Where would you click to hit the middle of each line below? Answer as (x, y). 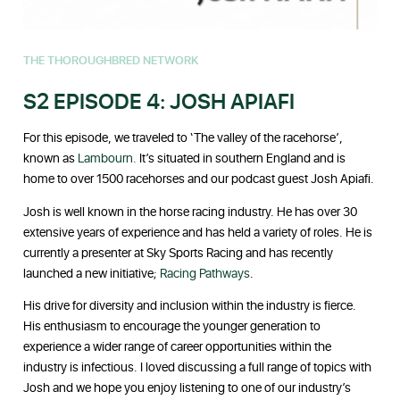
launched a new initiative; (92, 274)
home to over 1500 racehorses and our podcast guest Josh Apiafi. (199, 180)
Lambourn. (106, 159)
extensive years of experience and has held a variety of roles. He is (198, 233)
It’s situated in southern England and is (242, 159)
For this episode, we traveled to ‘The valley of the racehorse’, (183, 139)
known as (50, 159)
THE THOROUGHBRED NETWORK (111, 60)
